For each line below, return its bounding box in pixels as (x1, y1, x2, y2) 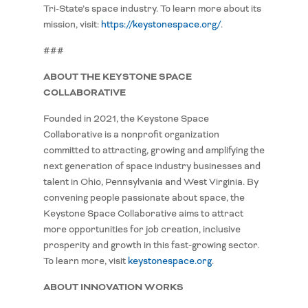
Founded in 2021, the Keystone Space (43, 113, 209, 125)
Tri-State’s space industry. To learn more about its (43, 3, 261, 15)
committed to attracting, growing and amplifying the (43, 144, 265, 157)
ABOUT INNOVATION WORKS (43, 280, 184, 294)
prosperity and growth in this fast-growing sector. (43, 239, 259, 252)
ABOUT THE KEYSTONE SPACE (43, 70, 192, 84)
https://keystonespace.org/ (100, 19, 221, 31)
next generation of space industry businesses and (43, 160, 261, 173)
